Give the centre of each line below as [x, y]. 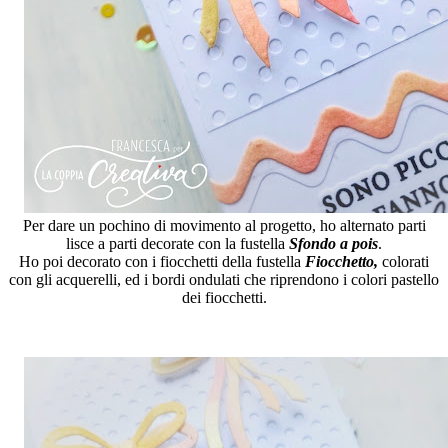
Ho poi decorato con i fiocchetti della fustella [162, 262]
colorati [403, 262]
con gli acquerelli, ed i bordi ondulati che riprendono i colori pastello [224, 280]
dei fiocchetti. [224, 298]
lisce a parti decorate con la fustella [177, 244]
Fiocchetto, [341, 262]
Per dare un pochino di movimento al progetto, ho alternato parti [224, 226]
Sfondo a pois [333, 244]
